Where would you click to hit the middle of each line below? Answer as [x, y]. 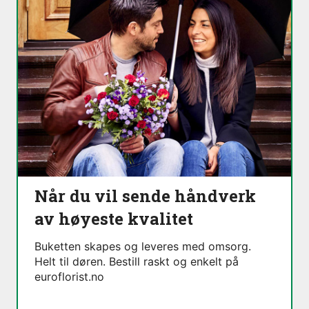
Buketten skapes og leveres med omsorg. [143, 246]
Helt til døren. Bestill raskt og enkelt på [137, 261]
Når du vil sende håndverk [145, 196]
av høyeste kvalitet [114, 218]
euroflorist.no [69, 276]
